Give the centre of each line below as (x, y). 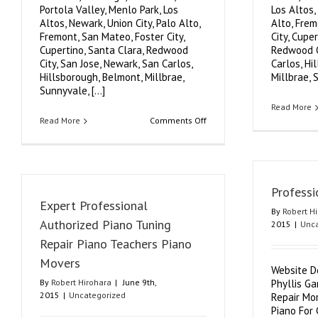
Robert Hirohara (81, 282)
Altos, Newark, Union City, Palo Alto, (120, 23)
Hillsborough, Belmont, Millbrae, (112, 77)
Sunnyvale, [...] (72, 91)
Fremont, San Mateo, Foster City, (112, 37)
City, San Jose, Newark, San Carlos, (116, 64)
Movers (60, 263)
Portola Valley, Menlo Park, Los (109, 10)
